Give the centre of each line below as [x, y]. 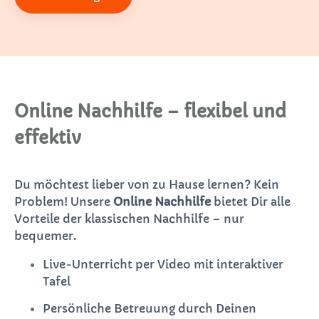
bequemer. [45, 235]
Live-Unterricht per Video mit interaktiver [163, 264]
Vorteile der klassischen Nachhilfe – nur [129, 218]
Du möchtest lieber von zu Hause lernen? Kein [147, 184]
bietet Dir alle [251, 201]
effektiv [48, 138]
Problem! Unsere [64, 201]
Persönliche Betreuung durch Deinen [150, 308]
